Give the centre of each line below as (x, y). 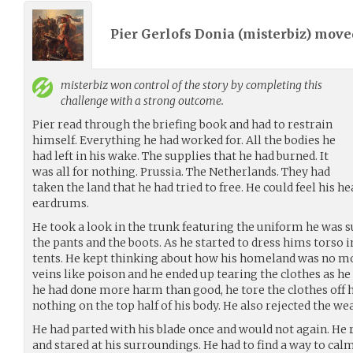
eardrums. (61, 203)
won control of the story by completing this (215, 85)
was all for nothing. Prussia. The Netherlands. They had (181, 171)
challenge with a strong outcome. (142, 100)
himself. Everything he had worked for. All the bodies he (184, 140)
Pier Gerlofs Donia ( (176, 34)
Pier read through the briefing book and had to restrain (182, 124)
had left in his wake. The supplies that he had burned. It (180, 156)
